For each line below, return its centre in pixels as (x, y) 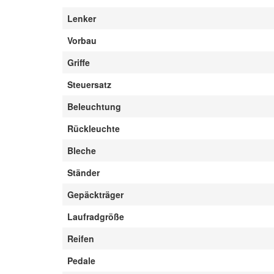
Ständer (83, 172)
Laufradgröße (96, 217)
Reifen (81, 239)
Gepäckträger (95, 194)
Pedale (81, 261)
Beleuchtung (94, 106)
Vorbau (82, 40)
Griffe (79, 62)
